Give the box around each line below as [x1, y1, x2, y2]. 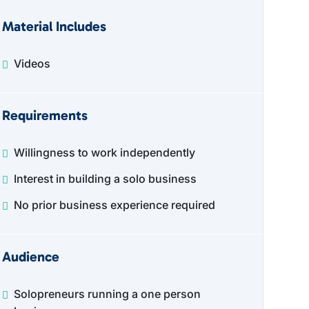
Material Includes [1, 18, 106, 34]
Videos [13, 57, 50, 70]
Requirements [1, 107, 88, 123]
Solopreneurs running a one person [13, 287, 201, 301]
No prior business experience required [13, 198, 215, 212]
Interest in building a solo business [13, 172, 197, 186]
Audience [1, 248, 59, 265]
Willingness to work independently [13, 146, 195, 159]
